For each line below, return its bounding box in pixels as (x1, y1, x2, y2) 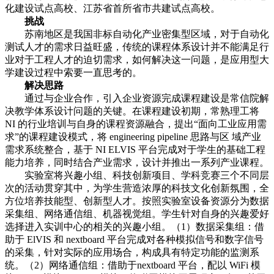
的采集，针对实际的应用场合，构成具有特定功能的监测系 (5, 247, 259, 258)
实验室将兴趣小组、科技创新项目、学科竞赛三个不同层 (5, 170, 269, 181)
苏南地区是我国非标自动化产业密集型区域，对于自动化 (5, 29, 269, 40)
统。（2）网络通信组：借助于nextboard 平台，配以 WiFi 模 (5, 260, 261, 271)
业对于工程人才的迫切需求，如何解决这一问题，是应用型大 (5, 54, 269, 65)
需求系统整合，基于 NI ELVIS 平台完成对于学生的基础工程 (5, 144, 265, 155)
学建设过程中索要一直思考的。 (5, 67, 142, 78)
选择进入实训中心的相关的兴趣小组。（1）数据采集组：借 (5, 221, 264, 232)
